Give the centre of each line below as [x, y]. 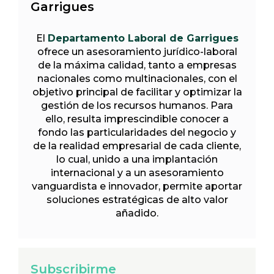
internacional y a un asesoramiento [137, 172]
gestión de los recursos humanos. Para [137, 105]
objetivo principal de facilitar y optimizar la [137, 92]
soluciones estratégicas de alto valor [137, 199]
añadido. [137, 213]
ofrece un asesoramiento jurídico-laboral [137, 51]
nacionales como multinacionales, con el [137, 78]
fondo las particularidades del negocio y [137, 132]
